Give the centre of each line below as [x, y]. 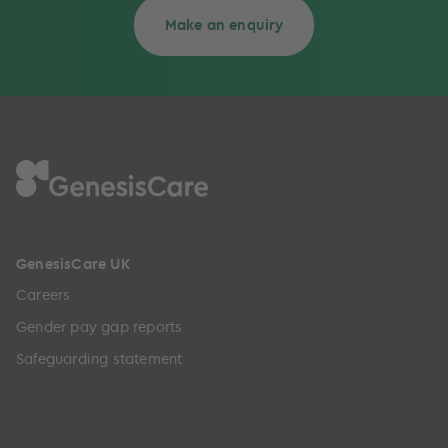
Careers [43, 294]
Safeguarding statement [99, 358]
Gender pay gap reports [99, 326]
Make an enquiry [224, 24]
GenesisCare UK [73, 263]
